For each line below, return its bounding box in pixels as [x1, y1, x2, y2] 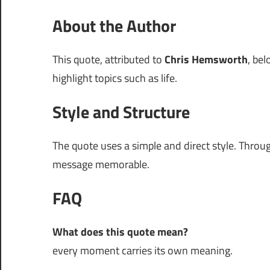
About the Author [52, 13, 176, 39]
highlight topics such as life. [52, 70, 177, 86]
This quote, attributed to [52, 51, 165, 67]
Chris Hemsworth [165, 51, 248, 67]
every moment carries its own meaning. [52, 242, 233, 259]
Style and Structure [52, 99, 190, 125]
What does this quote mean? [52, 224, 188, 240]
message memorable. [52, 156, 149, 172]
